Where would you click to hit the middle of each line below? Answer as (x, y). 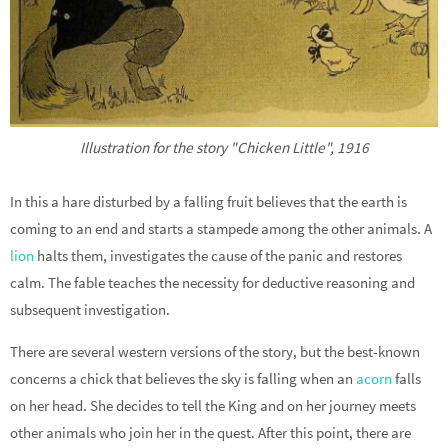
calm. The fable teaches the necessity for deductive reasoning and (212, 282)
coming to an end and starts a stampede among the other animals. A (221, 228)
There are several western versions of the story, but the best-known (215, 351)
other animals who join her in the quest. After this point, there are (210, 432)
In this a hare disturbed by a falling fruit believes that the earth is (208, 201)
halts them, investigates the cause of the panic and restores (218, 255)
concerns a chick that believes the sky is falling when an (183, 378)
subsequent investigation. (90, 309)
